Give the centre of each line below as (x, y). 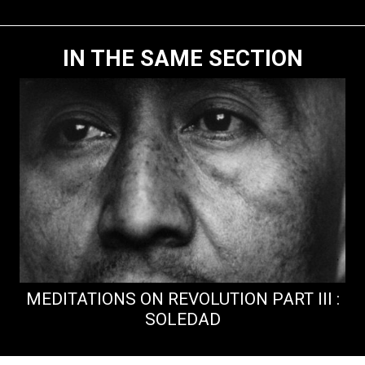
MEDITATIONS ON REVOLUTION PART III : (182, 299)
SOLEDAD (182, 319)
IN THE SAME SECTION (182, 58)
